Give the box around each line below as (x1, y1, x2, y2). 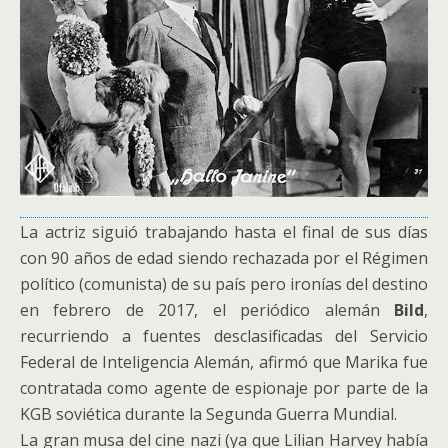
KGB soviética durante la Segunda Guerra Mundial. (20, 402, 397, 425)
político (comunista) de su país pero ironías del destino (20, 272, 428, 295)
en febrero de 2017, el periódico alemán (20, 298, 394, 321)
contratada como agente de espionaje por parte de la (20, 376, 428, 399)
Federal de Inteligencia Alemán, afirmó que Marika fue (20, 350, 428, 373)
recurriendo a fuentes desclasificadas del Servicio (20, 324, 428, 347)
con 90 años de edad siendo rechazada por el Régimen (20, 246, 428, 269)
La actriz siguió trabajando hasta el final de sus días (20, 220, 428, 243)
